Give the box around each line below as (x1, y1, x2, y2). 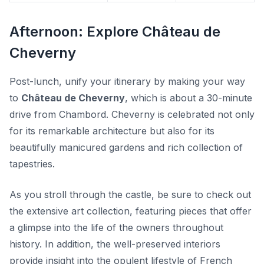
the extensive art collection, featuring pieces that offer (9, 205, 252, 217)
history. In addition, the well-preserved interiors (9, 238, 220, 250)
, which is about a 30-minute (125, 92, 252, 104)
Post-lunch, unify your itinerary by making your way (9, 75, 245, 88)
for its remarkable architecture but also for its (9, 125, 214, 137)
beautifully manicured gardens (9, 141, 145, 154)
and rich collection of (145, 141, 243, 154)
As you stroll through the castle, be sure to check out (9, 189, 251, 201)
